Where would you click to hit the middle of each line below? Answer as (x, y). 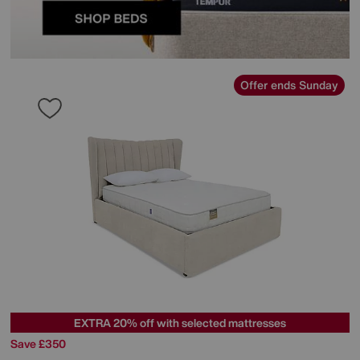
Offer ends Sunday (289, 85)
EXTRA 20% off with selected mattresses (180, 322)
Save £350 (38, 343)
